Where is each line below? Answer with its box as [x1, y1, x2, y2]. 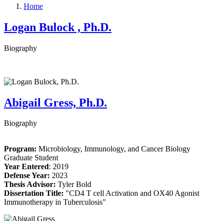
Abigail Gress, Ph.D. [4, 96, 107, 109]
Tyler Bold [56, 180, 91, 189]
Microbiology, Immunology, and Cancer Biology [38, 145, 190, 153]
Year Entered [4, 162, 49, 171]
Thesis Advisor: [4, 180, 56, 189]
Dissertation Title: [4, 189, 64, 198]
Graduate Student [4, 153, 58, 162]
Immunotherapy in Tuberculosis [4, 198, 103, 207]
